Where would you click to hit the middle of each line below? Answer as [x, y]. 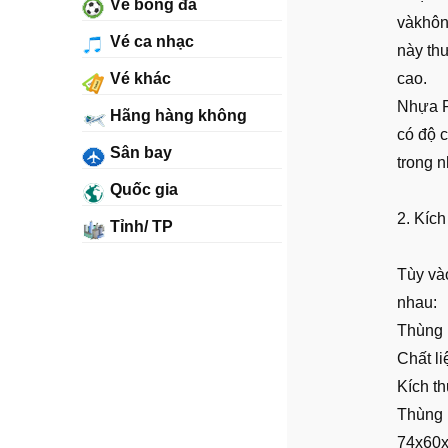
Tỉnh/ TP [139, 226]
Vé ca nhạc [150, 41]
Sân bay [139, 152]
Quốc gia [142, 189]
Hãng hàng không [176, 115]
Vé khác [138, 78]
